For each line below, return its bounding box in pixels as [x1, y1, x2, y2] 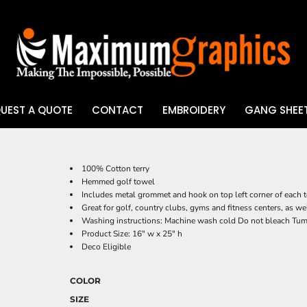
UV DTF [16, 140, 48, 151]
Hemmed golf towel [82, 176, 155, 187]
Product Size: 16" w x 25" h [82, 228, 182, 239]
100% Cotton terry [82, 163, 149, 174]
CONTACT [91, 103, 143, 118]
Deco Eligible [82, 241, 131, 252]
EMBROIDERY [162, 103, 225, 118]
